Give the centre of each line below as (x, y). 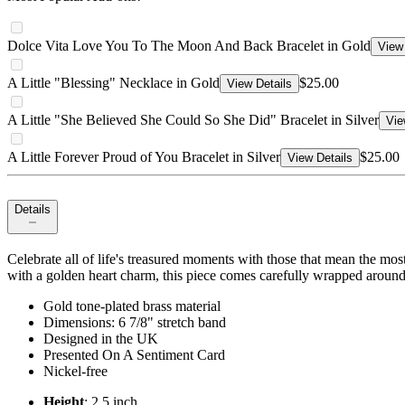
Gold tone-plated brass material (132, 306)
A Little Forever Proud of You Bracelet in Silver (144, 157)
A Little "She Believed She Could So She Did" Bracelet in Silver (193, 120)
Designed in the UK (101, 339)
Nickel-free (75, 372)
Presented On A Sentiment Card (134, 355)
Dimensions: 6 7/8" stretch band (135, 323)
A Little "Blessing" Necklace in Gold (113, 83)
